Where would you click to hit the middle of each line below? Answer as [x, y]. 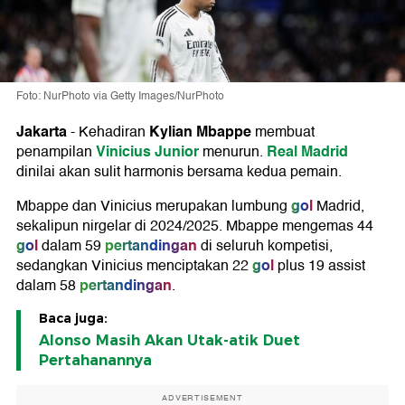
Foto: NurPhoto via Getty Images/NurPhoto [120, 97]
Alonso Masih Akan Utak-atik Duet [170, 341]
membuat [283, 132]
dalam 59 [70, 246]
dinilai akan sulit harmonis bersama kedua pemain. [179, 172]
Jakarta [42, 132]
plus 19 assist [320, 266]
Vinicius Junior [147, 152]
